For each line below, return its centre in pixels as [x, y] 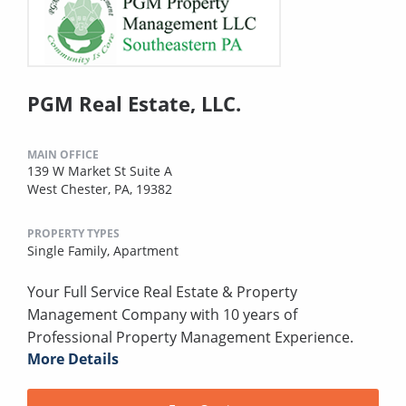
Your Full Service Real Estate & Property [162, 292]
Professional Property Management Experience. [190, 338]
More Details [73, 359]
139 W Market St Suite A [100, 171]
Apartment [146, 251]
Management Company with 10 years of [162, 315]
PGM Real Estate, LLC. [134, 104]
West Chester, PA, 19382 [100, 189]
